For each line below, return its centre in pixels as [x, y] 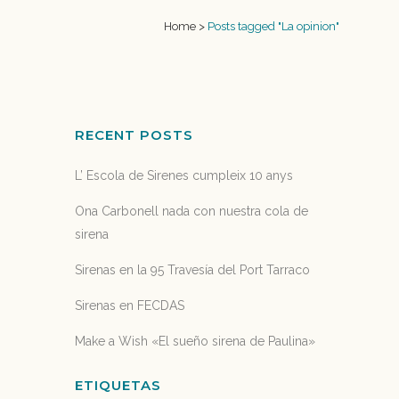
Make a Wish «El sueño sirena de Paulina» [195, 341]
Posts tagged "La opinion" [273, 26]
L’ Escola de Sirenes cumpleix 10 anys [184, 175]
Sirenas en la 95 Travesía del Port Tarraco [193, 270]
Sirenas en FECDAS [130, 305]
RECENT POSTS [134, 135]
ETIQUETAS [118, 385]
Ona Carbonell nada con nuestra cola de [192, 211]
